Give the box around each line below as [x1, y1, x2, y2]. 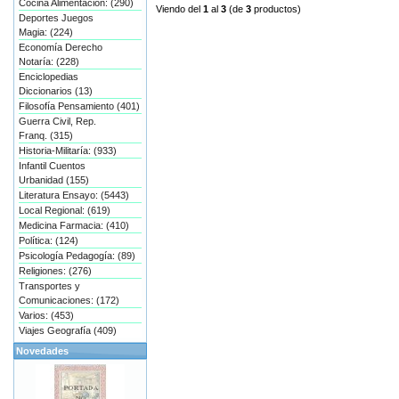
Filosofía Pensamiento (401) [19, 101, 140, 111]
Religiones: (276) [19, 265, 92, 276]
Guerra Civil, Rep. [19, 116, 96, 126]
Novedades [16, 346, 69, 356]
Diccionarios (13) [19, 85, 93, 96]
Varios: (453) [19, 310, 74, 321]
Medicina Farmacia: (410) [19, 220, 129, 231]
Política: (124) [19, 235, 78, 246]
